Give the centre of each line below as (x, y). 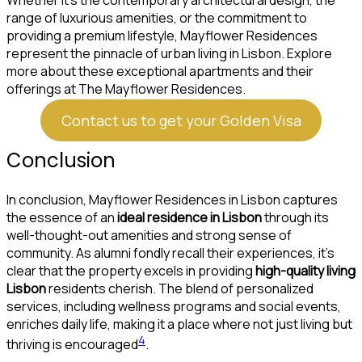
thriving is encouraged (72, 345)
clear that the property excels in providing (131, 271)
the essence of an (62, 218)
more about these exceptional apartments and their (160, 72)
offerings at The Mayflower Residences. (126, 89)
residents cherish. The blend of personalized (180, 289)
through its (295, 218)
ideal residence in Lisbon (189, 218)
